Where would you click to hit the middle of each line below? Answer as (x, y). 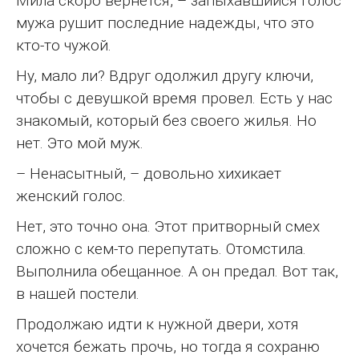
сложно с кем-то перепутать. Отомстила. (161, 248)
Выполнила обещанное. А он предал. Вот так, (177, 271)
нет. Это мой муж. (80, 143)
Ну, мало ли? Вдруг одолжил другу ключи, (165, 75)
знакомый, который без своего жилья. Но (166, 120)
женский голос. (71, 196)
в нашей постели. (78, 293)
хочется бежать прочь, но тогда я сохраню (168, 346)
